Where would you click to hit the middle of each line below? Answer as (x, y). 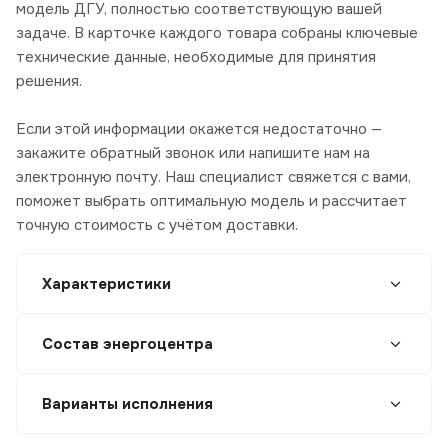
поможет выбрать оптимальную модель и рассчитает (211, 201)
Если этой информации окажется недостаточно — (199, 129)
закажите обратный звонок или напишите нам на (193, 153)
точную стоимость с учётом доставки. (157, 225)
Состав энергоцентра (127, 344)
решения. (49, 81)
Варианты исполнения (127, 404)
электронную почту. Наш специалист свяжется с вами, (213, 177)
